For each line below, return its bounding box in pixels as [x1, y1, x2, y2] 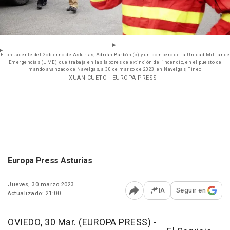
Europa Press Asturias [8, 155, 92, 167]
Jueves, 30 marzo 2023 [8, 180, 74, 189]
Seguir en [176, 185, 206, 196]
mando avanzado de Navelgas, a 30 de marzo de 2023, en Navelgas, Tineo [28, 66, 202, 73]
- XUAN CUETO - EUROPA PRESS [65, 73, 157, 83]
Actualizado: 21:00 [8, 189, 61, 198]
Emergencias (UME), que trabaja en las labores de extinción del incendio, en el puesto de [8, 59, 222, 66]
